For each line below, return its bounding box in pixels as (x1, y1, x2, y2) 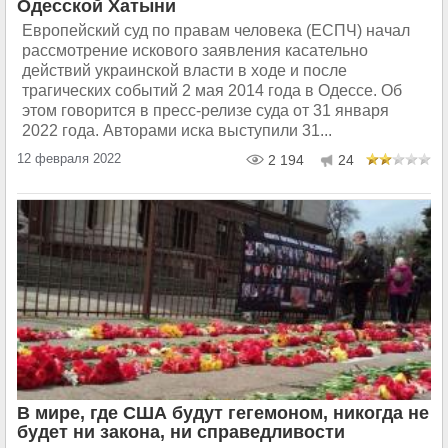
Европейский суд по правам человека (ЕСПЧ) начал (22, 22, 410, 39)
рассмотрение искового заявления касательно (22, 42, 368, 59)
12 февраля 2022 (17, 151, 121, 166)
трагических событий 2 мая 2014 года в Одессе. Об (22, 82, 402, 99)
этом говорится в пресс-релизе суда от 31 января (22, 102, 389, 119)
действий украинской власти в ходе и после (22, 62, 347, 79)
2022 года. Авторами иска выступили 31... (22, 122, 332, 139)
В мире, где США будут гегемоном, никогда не (17, 403, 429, 423)
